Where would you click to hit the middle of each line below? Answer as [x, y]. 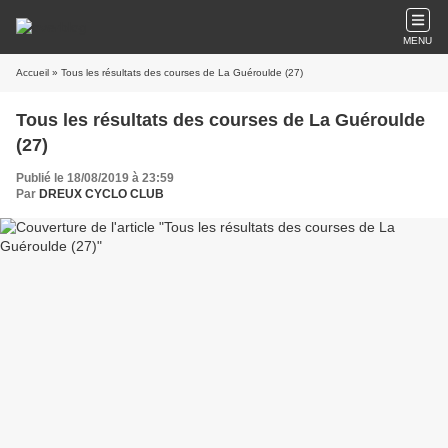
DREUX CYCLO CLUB [101, 194]
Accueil [32, 72]
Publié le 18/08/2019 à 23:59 [95, 178]
